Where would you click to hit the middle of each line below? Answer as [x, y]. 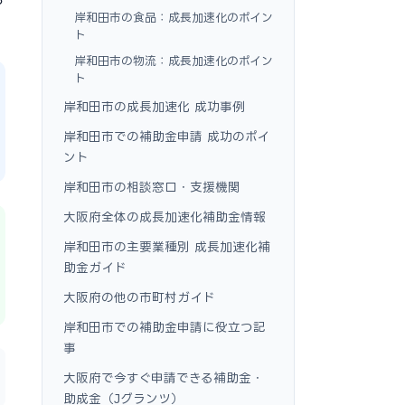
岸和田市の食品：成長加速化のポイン [174, 17]
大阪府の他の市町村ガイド [139, 297]
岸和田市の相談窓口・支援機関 [152, 187]
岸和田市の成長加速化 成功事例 [154, 106]
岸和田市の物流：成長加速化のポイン [174, 61]
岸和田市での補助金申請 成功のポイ [166, 136]
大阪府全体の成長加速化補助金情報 [165, 217]
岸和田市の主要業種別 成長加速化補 [167, 246]
